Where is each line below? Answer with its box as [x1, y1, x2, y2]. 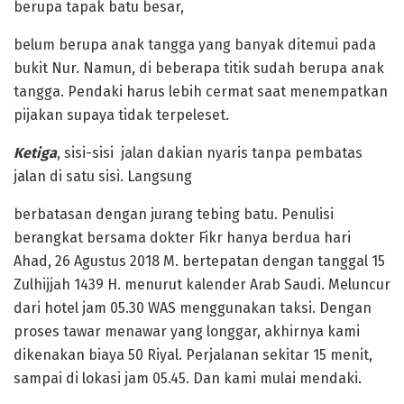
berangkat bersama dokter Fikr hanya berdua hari [14, 228, 351, 246]
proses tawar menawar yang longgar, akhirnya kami [14, 322, 360, 340]
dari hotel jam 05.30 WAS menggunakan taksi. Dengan [14, 298, 372, 317]
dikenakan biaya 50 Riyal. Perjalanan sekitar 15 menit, [14, 345, 372, 363]
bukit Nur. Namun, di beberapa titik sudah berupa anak [14, 59, 384, 77]
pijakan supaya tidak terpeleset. [14, 106, 229, 124]
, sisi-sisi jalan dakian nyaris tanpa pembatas [57, 143, 363, 161]
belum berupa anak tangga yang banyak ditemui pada [14, 35, 376, 53]
